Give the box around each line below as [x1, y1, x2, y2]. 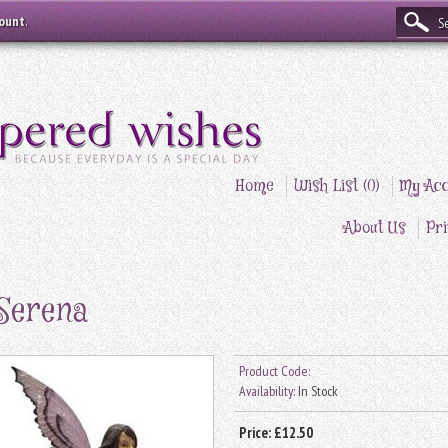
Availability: [239, 382, 295, 401]
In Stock [295, 382, 338, 401]
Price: [239, 423, 274, 443]
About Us [344, 218, 406, 239]
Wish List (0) [294, 176, 380, 197]
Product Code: [239, 362, 310, 381]
